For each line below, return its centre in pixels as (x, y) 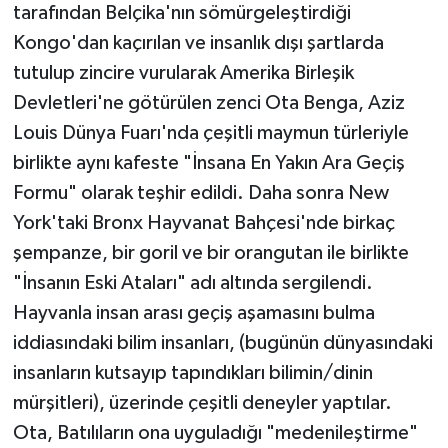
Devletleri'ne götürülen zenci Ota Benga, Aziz (208, 103)
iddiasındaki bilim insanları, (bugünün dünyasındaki (222, 343)
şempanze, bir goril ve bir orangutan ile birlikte (210, 253)
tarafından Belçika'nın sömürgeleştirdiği (181, 13)
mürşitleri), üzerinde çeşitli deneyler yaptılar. (202, 403)
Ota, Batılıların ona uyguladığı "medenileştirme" (215, 433)
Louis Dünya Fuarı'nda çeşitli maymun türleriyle (210, 133)
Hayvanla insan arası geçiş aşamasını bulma (193, 313)
